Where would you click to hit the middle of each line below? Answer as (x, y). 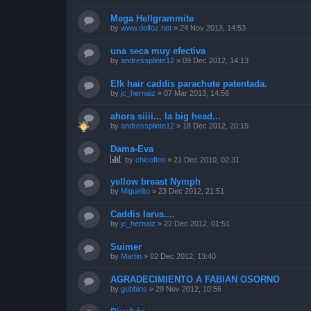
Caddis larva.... (143, 214)
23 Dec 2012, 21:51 (191, 191)
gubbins (134, 288)
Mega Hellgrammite (152, 18)
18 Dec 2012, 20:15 (216, 125)
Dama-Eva (132, 149)
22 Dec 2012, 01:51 (197, 223)
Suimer (126, 246)
